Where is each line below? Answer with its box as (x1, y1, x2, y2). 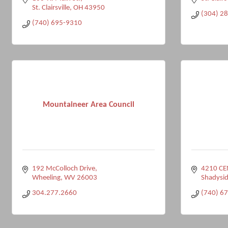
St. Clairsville (32, 4, 70, 12)
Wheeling (32, 174, 61, 182)
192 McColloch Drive (32, 165, 95, 173)
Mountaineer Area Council (43, 100, 134, 109)
